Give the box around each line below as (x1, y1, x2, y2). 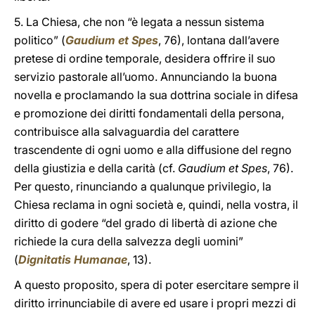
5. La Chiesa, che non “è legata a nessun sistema (14, 15, 264, 29)
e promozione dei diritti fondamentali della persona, (14, 106, 284, 120)
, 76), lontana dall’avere (158, 33, 279, 47)
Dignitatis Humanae (18, 252, 127, 266)
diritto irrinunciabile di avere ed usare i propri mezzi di (14, 296, 296, 310)
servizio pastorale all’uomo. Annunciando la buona (14, 70, 277, 84)
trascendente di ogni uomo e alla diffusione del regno (14, 143, 292, 157)
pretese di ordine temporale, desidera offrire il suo (14, 51, 276, 65)
